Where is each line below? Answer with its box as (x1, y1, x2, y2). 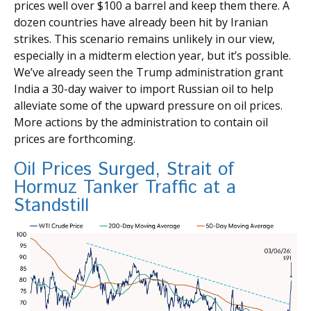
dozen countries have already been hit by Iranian (14, 14, 268, 30)
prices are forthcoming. (14, 131, 135, 146)
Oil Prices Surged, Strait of (14, 156, 234, 183)
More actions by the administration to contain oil (14, 114, 268, 130)
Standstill (14, 192, 89, 219)
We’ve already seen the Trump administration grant (14, 64, 283, 80)
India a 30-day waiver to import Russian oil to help (14, 81, 274, 96)
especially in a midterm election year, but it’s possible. (14, 47, 291, 63)
